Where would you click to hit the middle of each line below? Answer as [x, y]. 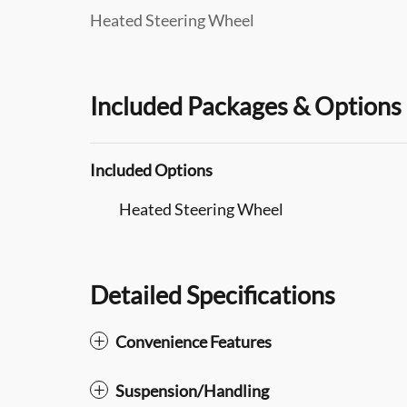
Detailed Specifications [213, 294]
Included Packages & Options [246, 105]
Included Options [151, 169]
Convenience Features [194, 341]
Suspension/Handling [192, 390]
